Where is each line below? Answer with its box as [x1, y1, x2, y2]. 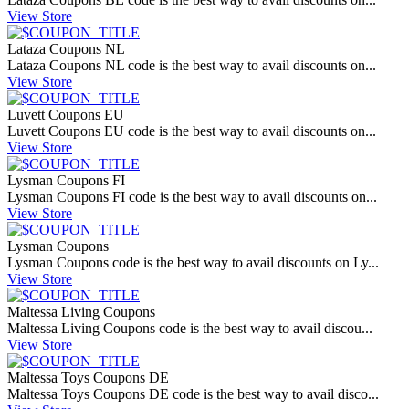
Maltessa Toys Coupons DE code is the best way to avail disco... [7, 386, 379, 403]
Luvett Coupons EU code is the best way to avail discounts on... [7, 123, 376, 140]
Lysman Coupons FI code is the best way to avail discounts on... [7, 189, 377, 205]
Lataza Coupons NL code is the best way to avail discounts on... [7, 58, 376, 74]
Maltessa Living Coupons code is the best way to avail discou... [7, 320, 372, 337]
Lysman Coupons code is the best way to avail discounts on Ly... [7, 255, 379, 271]
